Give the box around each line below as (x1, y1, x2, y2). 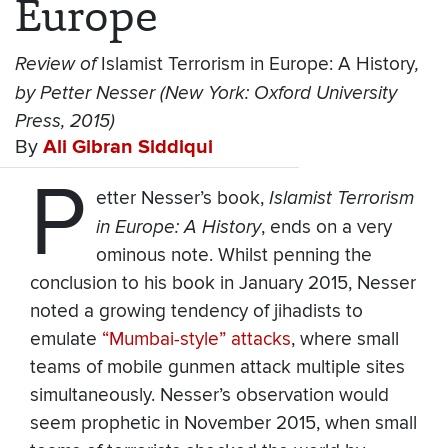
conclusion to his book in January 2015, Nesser (30, 272, 416, 296)
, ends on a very (260, 216, 392, 240)
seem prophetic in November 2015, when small (30, 412, 417, 436)
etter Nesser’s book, (95, 187, 269, 211)
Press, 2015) (15, 110, 115, 133)
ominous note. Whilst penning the (95, 244, 372, 268)
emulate (30, 328, 102, 352)
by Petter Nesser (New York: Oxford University (15, 82, 397, 105)
